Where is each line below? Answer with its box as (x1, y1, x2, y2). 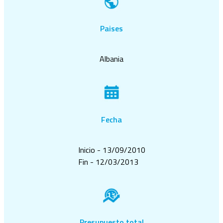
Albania (100, 53, 123, 65)
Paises (100, 22, 123, 35)
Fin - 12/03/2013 (78, 155, 138, 168)
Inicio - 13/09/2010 (78, 143, 145, 156)
